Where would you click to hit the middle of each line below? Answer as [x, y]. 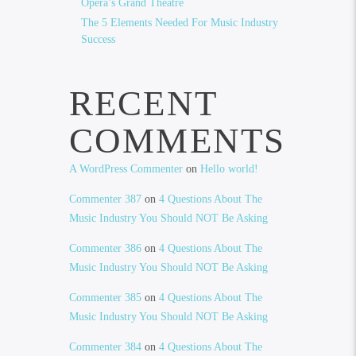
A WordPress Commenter [126, 168]
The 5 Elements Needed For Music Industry [179, 22]
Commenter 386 [105, 248]
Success [98, 39]
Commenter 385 [105, 297]
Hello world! [229, 168]
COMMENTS [177, 140]
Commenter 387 [105, 199]
